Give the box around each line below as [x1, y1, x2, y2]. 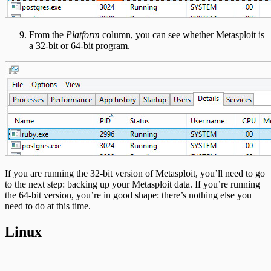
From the [29, 30, 66, 41]
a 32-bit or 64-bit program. [29, 41, 130, 51]
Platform [66, 30, 100, 41]
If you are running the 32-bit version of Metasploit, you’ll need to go [5, 168, 265, 179]
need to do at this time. [5, 201, 91, 212]
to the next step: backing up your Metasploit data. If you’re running [5, 179, 260, 190]
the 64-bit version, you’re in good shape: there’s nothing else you [5, 190, 252, 201]
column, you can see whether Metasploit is [100, 30, 264, 41]
